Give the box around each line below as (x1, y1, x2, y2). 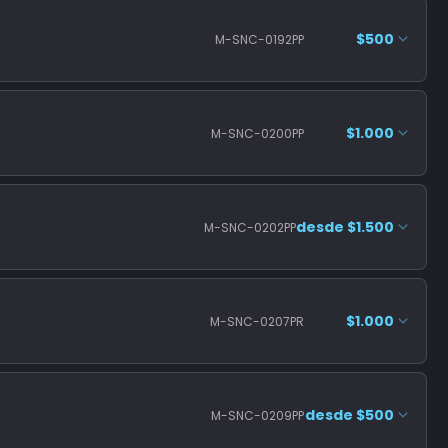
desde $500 (305, 404, 394, 425)
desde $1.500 (296, 216, 394, 237)
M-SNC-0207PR (210, 312, 304, 330)
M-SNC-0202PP (204, 218, 296, 236)
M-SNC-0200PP (211, 124, 304, 142)
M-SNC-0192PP (215, 30, 304, 48)
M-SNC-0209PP (211, 406, 304, 424)
